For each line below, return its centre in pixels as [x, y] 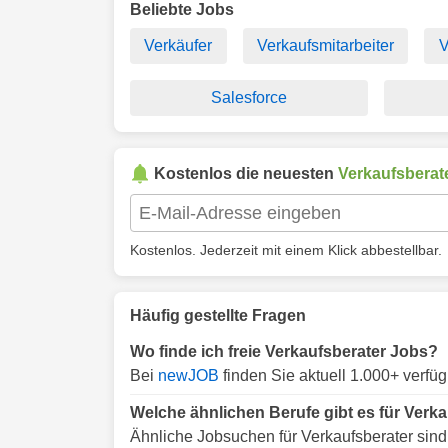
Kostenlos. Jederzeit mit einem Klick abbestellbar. [286, 250]
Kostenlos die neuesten [246, 173]
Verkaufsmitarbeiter [325, 45]
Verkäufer [178, 45]
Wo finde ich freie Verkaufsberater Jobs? [284, 351]
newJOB [188, 375]
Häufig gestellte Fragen [218, 315]
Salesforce [249, 97]
